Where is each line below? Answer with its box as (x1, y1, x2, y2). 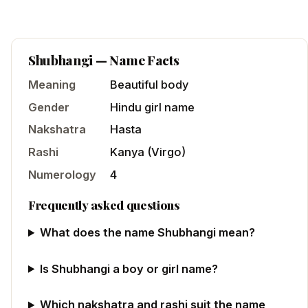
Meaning (28, 78, 76, 92)
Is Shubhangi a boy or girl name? (40, 261, 219, 276)
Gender (28, 100, 69, 114)
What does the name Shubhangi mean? (40, 225, 256, 240)
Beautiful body (110, 78, 188, 92)
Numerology (28, 167, 96, 181)
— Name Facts (92, 51, 179, 69)
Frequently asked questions (28, 196, 180, 212)
